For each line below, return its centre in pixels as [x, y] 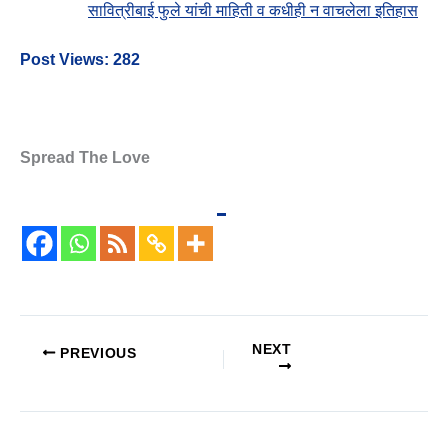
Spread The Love [85, 157]
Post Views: [64, 59]
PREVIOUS [96, 353]
